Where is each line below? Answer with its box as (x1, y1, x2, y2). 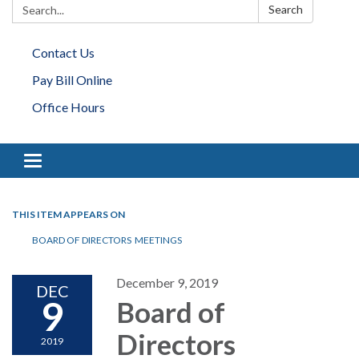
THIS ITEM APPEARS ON (12, 208, 125, 220)
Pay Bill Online (32, 72, 112, 87)
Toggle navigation (32, 155, 131, 170)
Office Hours (32, 99, 105, 115)
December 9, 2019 (116, 275, 218, 290)
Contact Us (32, 45, 95, 60)
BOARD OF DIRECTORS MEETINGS (32, 234, 182, 246)
